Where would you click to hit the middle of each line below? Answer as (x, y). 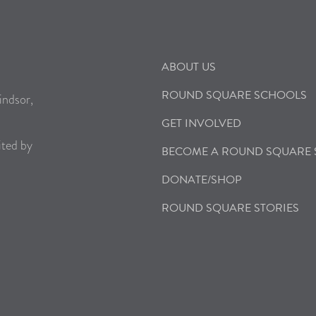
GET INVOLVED (201, 123)
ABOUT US (188, 67)
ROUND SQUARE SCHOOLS (234, 95)
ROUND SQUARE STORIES (230, 208)
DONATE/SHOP (201, 180)
